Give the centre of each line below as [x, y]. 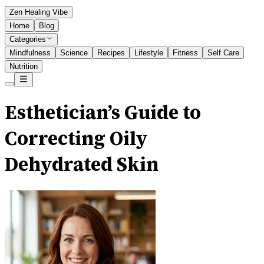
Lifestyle [149, 53]
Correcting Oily [76, 139]
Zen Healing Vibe [39, 12]
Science [74, 53]
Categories [28, 39]
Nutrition [24, 66]
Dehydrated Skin [82, 165]
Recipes [111, 53]
